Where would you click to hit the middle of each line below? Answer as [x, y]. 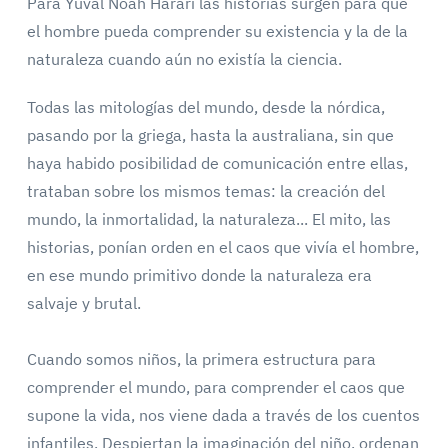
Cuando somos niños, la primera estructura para [201, 359]
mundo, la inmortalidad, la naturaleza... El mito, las [208, 219]
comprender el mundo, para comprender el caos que [215, 387]
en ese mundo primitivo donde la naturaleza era [199, 275]
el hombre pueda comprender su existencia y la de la [217, 31]
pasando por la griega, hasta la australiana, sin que [210, 135]
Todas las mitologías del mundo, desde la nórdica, [205, 107]
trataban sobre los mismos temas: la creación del [205, 191]
